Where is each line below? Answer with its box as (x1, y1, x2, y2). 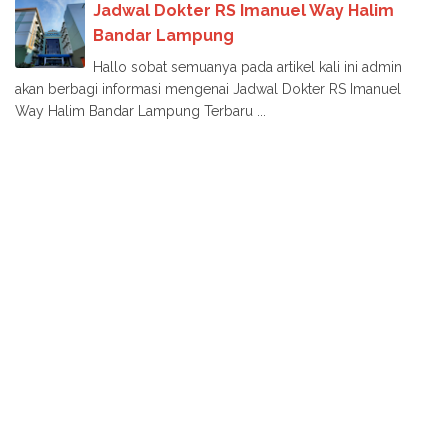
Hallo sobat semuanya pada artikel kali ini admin (93, 58, 402, 75)
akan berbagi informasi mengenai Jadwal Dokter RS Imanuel (15, 80, 401, 97)
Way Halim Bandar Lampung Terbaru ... (15, 102, 266, 119)
